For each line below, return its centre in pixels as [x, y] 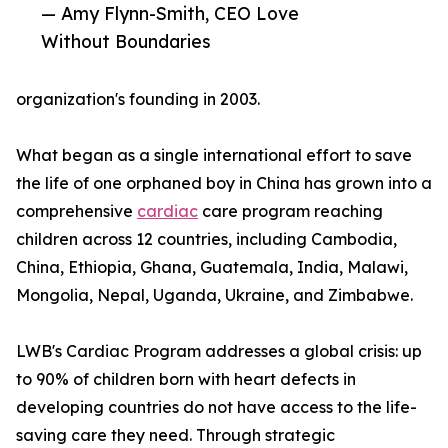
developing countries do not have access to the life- [216, 407]
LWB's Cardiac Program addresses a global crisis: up [219, 351]
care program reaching [290, 211]
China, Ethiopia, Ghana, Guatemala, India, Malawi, [212, 267]
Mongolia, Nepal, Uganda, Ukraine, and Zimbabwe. [214, 295]
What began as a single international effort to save [214, 155]
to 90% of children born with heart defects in [186, 379]
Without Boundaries [126, 41]
